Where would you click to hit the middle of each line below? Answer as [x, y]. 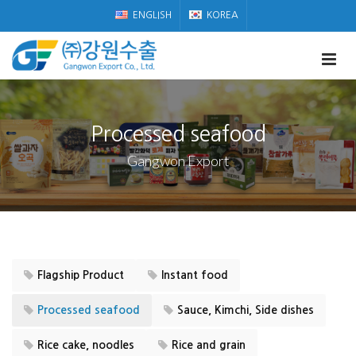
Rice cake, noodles [86, 345]
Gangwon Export [178, 161]
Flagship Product [81, 275]
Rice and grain [209, 345]
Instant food [195, 275]
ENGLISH [152, 15]
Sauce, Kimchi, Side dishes [246, 310]
